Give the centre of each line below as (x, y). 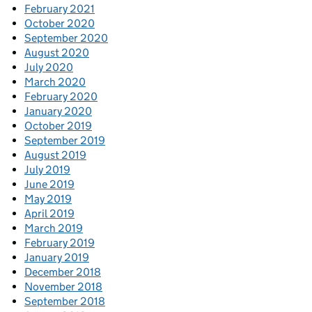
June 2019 (49, 185)
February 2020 (61, 97)
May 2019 (48, 199)
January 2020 (58, 111)
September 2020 (66, 38)
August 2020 (57, 53)
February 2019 (60, 243)
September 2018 (65, 302)
